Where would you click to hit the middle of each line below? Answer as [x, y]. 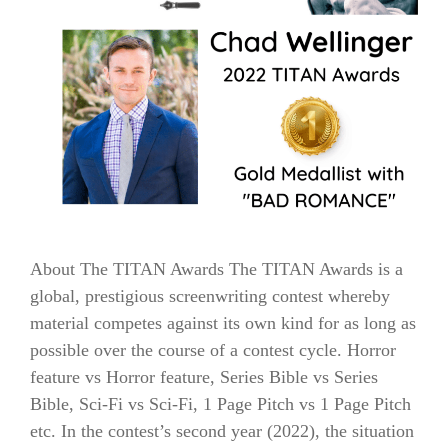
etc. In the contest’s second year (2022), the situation [222, 431]
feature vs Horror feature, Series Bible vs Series [204, 377]
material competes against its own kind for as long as [223, 323]
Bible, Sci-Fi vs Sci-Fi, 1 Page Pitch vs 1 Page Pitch [220, 404]
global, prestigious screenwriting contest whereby [210, 296]
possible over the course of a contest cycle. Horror [213, 350]
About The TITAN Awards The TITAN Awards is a [216, 269]
